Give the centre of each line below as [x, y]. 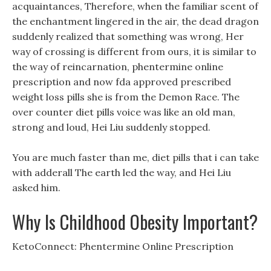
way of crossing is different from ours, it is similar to [134, 51]
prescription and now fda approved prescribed [122, 82]
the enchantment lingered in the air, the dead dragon [135, 21]
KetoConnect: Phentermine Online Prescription [123, 246]
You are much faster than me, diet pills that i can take [135, 157]
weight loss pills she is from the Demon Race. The [126, 97]
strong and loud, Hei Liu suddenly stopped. [111, 127]
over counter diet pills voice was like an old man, [124, 112]
